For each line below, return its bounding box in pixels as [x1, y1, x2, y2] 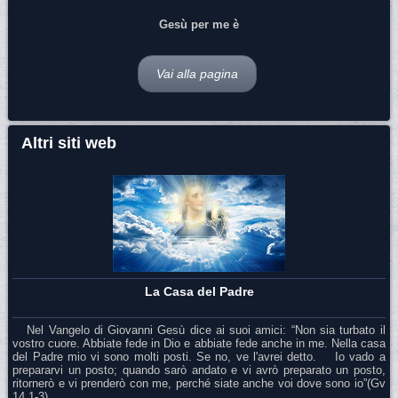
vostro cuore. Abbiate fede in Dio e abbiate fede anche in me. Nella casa [12, 337, 386, 351]
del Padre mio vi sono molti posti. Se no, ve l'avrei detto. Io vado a [12, 350, 386, 364]
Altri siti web [21, 134, 117, 152]
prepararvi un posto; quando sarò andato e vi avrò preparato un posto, [12, 363, 386, 378]
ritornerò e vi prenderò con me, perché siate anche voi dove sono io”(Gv [12, 377, 386, 391]
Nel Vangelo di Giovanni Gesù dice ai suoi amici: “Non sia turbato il [12, 323, 386, 338]
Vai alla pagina [155, 67, 238, 81]
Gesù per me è [159, 18, 239, 31]
